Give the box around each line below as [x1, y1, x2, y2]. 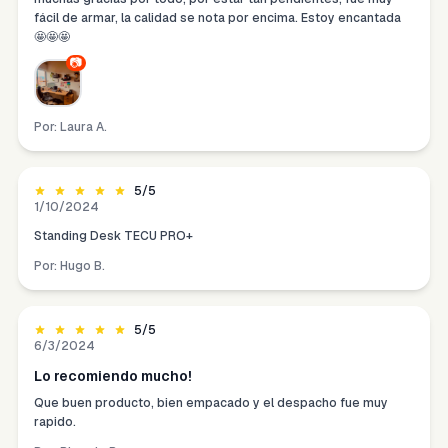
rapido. [34, 414, 76, 431]
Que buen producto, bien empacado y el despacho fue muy [34, 395, 388, 412]
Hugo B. [60, 258, 105, 275]
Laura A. [60, 119, 107, 136]
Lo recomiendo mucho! [34, 367, 192, 386]
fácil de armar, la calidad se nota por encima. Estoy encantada [34, 10, 401, 27]
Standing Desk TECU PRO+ [34, 228, 193, 245]
